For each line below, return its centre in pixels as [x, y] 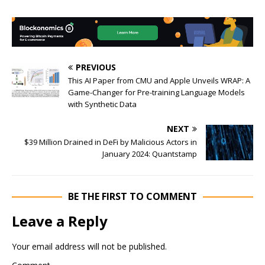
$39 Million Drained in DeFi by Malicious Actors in [111, 142]
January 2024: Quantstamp [150, 154]
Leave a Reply [60, 221]
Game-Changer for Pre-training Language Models [156, 93]
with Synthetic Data [102, 104]
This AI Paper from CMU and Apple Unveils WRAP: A [159, 81]
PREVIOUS [96, 67]
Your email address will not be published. [89, 247]
